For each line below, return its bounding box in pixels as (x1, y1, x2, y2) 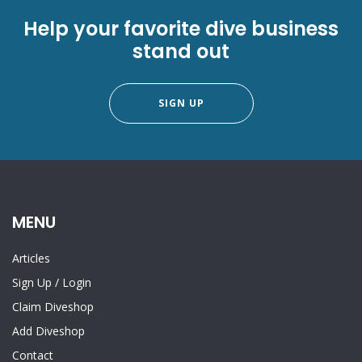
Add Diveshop (12, 323, 85, 339)
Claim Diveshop (12, 299, 94, 315)
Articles (12, 250, 50, 267)
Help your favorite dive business (23, 15, 339, 43)
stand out (133, 38, 229, 65)
